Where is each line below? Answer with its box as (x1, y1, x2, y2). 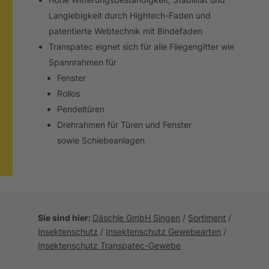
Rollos (57, 88, 80, 98)
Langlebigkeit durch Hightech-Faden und (49, 10, 211, 20)
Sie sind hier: (38, 212, 93, 223)
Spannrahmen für (49, 56, 117, 67)
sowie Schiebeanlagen (57, 134, 145, 145)
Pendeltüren (57, 103, 105, 114)
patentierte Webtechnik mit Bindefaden (49, 25, 203, 36)
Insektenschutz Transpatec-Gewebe (38, 240, 181, 250)
